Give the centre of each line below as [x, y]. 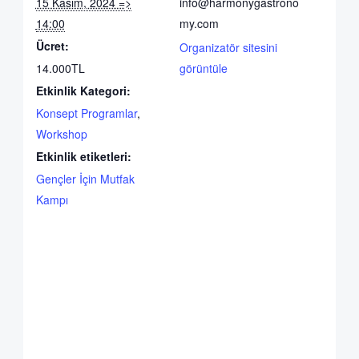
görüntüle [204, 69]
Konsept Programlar [86, 113]
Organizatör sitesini [228, 48]
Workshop [61, 134]
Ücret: [52, 46]
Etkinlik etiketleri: [83, 157]
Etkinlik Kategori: [83, 91]
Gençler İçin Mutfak [85, 179]
